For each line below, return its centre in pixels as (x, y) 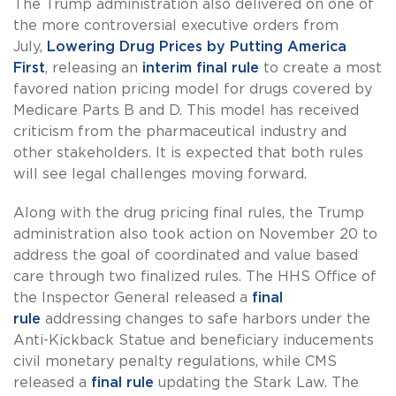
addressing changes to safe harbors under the (206, 320)
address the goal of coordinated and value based (186, 256)
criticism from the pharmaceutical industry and (180, 132)
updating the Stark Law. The (256, 383)
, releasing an (94, 69)
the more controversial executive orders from (176, 26)
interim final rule (201, 69)
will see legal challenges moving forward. (160, 175)
